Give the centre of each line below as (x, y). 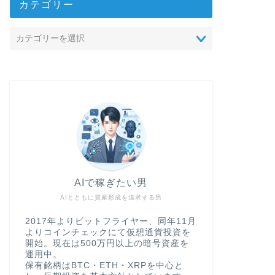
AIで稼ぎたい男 (111, 182)
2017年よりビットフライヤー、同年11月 (110, 221)
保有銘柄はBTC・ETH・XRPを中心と (104, 265)
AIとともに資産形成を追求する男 (111, 197)
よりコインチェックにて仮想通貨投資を (108, 232)
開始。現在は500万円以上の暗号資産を (107, 243)
